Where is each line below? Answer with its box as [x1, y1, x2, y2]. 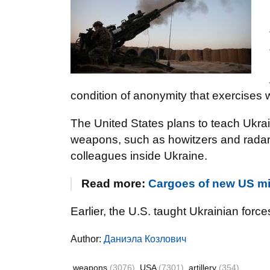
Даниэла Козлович [104, 234, 186, 244]
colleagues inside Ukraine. [71, 149, 207, 162]
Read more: [81, 177, 148, 190]
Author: [71, 234, 104, 244]
